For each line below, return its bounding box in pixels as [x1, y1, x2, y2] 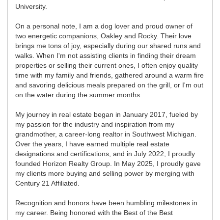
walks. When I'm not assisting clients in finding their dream [15, 51, 196, 59]
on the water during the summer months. [15, 90, 142, 99]
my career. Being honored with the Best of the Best [15, 208, 173, 217]
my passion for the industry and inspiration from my [15, 120, 174, 128]
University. [15, 2, 47, 10]
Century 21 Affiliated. [15, 179, 80, 187]
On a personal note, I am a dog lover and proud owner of [15, 22, 192, 30]
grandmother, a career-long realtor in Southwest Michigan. [15, 130, 196, 138]
